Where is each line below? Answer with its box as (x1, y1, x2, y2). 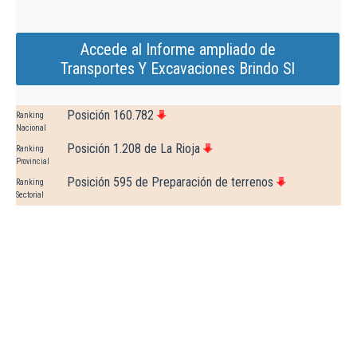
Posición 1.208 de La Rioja (67, 141, 200, 157)
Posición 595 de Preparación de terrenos (67, 175, 273, 190)
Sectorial (16, 190, 44, 200)
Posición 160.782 (67, 108, 154, 124)
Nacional (16, 124, 46, 133)
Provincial (16, 157, 49, 167)
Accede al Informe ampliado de (80, 40, 276, 60)
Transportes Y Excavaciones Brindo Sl (61, 59, 295, 79)
